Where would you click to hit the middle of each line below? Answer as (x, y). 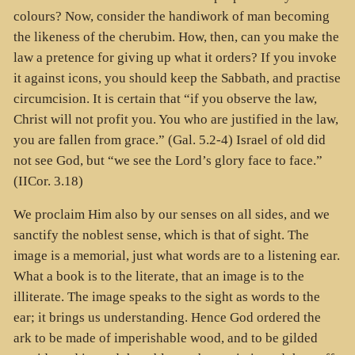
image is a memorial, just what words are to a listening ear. (176, 256)
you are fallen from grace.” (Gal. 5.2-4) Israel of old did (169, 139)
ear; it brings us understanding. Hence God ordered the (167, 318)
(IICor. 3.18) (48, 181)
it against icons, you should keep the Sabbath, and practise (177, 78)
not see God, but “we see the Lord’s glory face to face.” (168, 160)
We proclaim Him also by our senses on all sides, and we (171, 215)
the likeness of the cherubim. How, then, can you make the (176, 36)
